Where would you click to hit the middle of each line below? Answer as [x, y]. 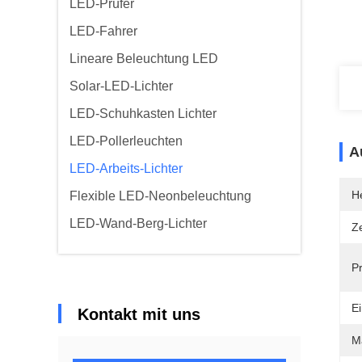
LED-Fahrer [103, 31]
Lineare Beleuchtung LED [144, 59]
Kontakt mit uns [139, 314]
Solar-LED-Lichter [121, 86]
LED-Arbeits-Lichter [126, 168]
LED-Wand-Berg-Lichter [138, 223]
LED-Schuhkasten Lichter [143, 114]
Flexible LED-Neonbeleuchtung [160, 196]
